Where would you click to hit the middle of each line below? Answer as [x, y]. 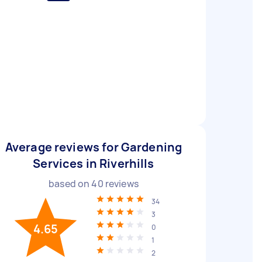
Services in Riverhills [94, 163]
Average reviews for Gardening [94, 147]
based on [70, 184]
